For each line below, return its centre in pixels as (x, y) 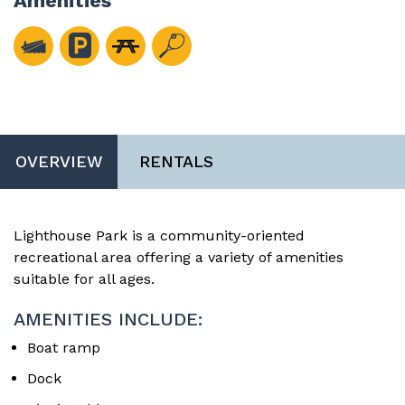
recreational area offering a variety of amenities (179, 257)
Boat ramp (64, 347)
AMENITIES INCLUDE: (108, 319)
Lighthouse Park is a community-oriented (159, 235)
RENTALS (176, 161)
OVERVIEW (59, 161)
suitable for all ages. (84, 278)
